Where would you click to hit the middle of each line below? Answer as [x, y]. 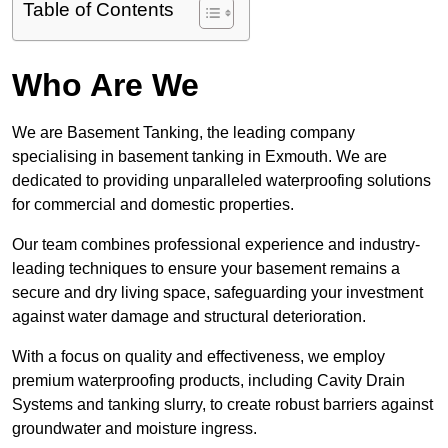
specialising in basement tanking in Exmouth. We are [199, 157]
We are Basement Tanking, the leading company [183, 133]
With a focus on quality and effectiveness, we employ [198, 357]
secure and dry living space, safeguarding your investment [217, 293]
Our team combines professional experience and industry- [216, 245]
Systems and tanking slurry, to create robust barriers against [222, 405]
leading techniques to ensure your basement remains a [206, 269]
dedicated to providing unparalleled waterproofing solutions [221, 181]
